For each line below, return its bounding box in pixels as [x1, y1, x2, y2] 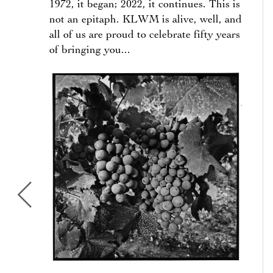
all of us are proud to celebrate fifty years [49, 30, 240, 41]
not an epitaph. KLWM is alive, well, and [49, 15, 242, 26]
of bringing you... [49, 45, 130, 56]
